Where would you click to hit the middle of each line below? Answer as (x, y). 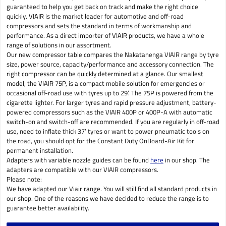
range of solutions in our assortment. (59, 45)
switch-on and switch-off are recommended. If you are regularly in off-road (113, 121)
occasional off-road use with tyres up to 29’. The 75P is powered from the (110, 93)
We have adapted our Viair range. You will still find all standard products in (112, 188)
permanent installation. (40, 150)
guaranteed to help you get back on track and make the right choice (102, 6)
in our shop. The (187, 160)
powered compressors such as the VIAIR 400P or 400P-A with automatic (109, 112)
